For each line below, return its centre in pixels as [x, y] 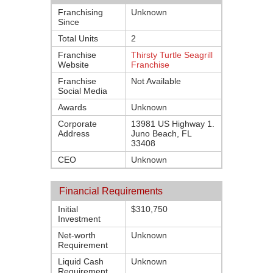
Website [73, 65]
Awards [72, 107]
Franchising [80, 12]
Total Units [78, 38]
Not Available [156, 81]
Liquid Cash [81, 261]
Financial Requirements [111, 191]
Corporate [77, 124]
